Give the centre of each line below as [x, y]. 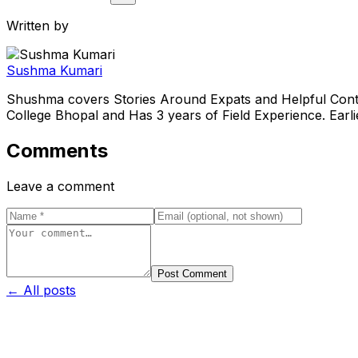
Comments [57, 150]
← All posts [41, 290]
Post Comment [192, 273]
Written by [38, 25]
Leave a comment [60, 186]
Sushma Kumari [54, 70]
